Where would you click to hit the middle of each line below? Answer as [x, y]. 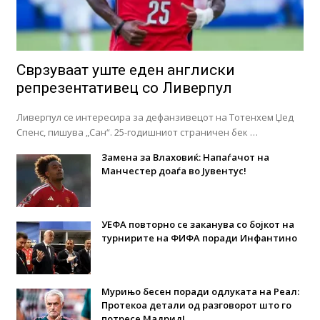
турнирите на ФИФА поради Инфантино [199, 237]
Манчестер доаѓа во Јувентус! [174, 170]
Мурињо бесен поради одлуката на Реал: [200, 291]
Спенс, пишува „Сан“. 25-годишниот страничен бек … [137, 132]
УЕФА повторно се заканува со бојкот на [197, 224]
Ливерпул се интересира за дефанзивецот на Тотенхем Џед [155, 117]
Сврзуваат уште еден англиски [125, 70]
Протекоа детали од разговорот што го [196, 305]
